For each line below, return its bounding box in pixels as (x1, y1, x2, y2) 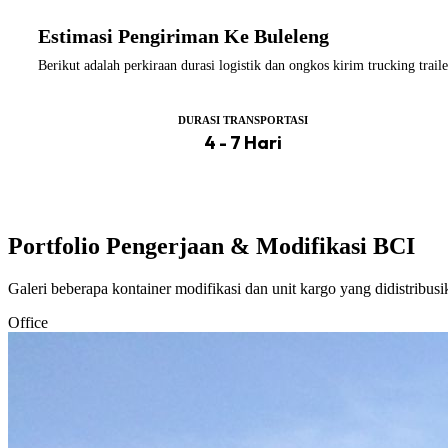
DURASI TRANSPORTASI (177, 114, 308, 127)
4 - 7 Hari (203, 131, 282, 155)
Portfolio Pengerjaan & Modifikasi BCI (8, 233, 415, 260)
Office (8, 314, 48, 332)
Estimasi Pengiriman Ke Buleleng (38, 25, 329, 48)
